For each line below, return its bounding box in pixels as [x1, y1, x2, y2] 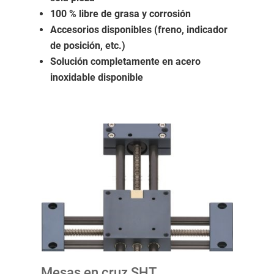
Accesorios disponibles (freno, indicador [50, 24, 228, 35]
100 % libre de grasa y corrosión [50, 8, 191, 20]
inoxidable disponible [50, 72, 143, 83]
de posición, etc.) [50, 40, 125, 51]
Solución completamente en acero [50, 56, 201, 67]
